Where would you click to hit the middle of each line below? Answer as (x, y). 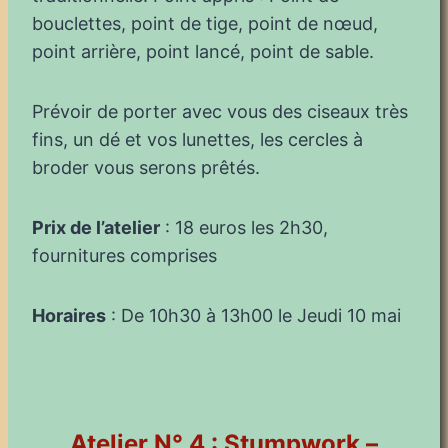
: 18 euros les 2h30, (244, 227)
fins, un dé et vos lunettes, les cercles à (197, 139)
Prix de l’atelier (96, 227)
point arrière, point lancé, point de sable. (203, 51)
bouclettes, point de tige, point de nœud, (205, 23)
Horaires (69, 315)
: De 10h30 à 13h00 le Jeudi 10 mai (253, 315)
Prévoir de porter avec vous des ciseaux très (220, 111)
